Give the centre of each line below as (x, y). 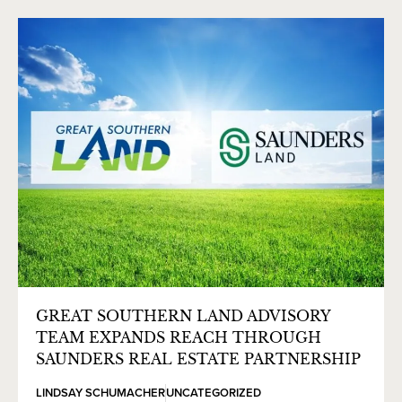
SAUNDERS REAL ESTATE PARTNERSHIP (198, 359)
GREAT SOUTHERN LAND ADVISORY (183, 316)
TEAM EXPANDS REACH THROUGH (179, 337)
